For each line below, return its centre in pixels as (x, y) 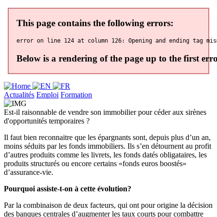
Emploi (47, 94)
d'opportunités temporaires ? (47, 121)
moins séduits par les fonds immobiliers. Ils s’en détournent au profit (108, 146)
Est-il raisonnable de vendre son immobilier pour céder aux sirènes (105, 112)
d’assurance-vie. (29, 172)
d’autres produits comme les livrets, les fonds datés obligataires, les (105, 155)
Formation (76, 94)
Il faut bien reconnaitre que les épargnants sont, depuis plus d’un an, (107, 137)
